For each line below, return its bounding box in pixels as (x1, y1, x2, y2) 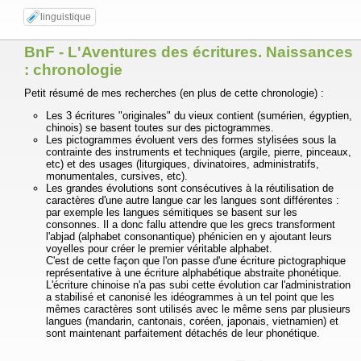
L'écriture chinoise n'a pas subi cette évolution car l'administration (45, 279, 351, 292)
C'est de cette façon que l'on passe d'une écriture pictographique (45, 255, 346, 268)
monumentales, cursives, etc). (45, 170, 188, 183)
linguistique (40, 11, 91, 23)
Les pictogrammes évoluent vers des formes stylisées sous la (45, 134, 336, 147)
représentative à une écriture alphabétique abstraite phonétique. (45, 267, 342, 280)
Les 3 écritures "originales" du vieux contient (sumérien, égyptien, (45, 110, 352, 122)
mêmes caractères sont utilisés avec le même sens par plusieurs (45, 303, 351, 316)
